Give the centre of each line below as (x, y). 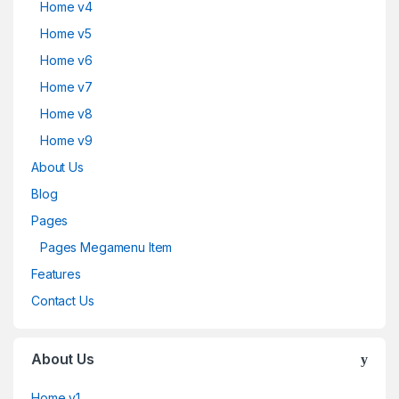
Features (56, 274)
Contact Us (63, 301)
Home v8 (67, 114)
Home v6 (67, 61)
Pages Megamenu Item (106, 248)
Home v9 (67, 141)
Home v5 (66, 34)
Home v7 (67, 87)
